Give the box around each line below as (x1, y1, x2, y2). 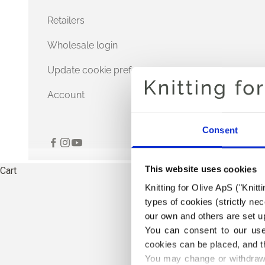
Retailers (47, 14, 85, 26)
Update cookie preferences (47, 64, 166, 76)
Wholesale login (47, 39, 118, 51)
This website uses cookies (144, 164, 257, 174)
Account (47, 89, 85, 101)
